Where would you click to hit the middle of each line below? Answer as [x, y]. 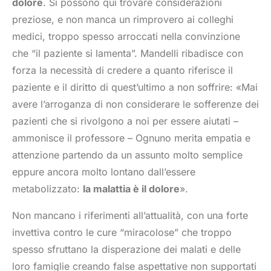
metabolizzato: [47, 189]
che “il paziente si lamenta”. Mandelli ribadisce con [128, 54]
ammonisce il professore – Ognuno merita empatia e [131, 138]
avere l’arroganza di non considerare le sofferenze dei [135, 104]
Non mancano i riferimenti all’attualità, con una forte [130, 216]
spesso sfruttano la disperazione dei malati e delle [126, 250]
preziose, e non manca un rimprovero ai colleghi [123, 20]
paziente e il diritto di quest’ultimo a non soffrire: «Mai [135, 87]
